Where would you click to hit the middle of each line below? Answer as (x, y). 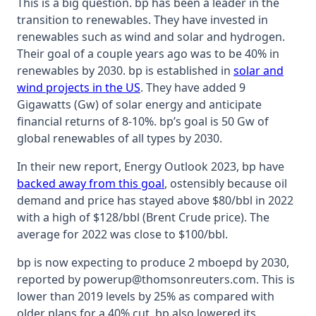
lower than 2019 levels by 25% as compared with (146, 296)
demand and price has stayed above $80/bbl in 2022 (155, 200)
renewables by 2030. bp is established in (125, 70)
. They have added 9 (193, 87)
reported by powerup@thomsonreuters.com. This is (156, 279)
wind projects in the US (79, 87)
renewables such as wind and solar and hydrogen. (151, 36)
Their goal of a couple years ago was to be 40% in (148, 53)
